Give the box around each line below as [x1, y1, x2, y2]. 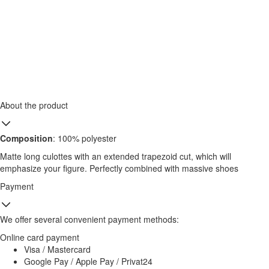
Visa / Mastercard [24, 243, 91, 256]
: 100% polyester [53, 132, 116, 145]
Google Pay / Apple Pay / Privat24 [24, 255, 153, 268]
